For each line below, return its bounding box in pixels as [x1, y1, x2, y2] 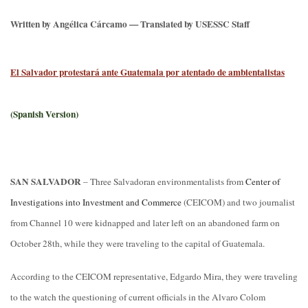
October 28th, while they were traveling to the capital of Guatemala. [10, 236, 265, 250]
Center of [245, 175, 280, 188]
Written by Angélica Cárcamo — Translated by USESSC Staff [10, 16, 252, 31]
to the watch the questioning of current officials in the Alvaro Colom [10, 291, 265, 304]
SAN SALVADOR [10, 174, 81, 188]
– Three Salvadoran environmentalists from [81, 175, 245, 188]
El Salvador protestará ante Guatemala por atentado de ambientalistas [10, 65, 285, 80]
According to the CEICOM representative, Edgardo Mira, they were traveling [10, 270, 298, 283]
